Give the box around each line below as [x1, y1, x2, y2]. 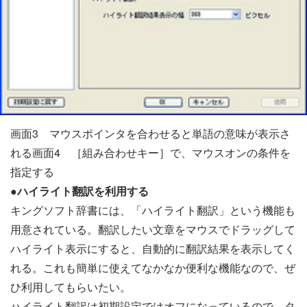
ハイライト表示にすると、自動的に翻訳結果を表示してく [10, 241, 295, 257]
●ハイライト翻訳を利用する [10, 183, 149, 199]
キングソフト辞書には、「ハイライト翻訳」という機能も [10, 202, 295, 219]
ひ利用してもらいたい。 [10, 279, 131, 295]
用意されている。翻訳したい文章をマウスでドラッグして [10, 221, 295, 238]
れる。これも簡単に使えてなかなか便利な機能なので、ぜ [10, 260, 295, 276]
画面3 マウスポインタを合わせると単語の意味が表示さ [10, 125, 291, 142]
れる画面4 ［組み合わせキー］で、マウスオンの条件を [10, 145, 291, 161]
